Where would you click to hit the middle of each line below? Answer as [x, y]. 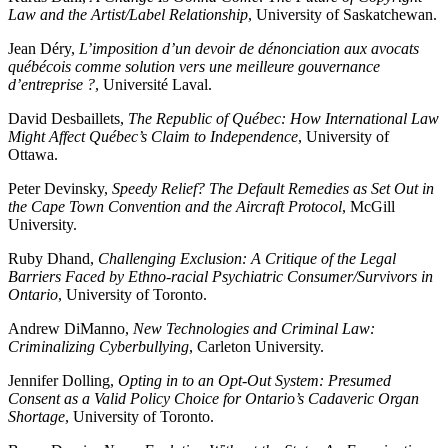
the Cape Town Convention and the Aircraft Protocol [175, 207]
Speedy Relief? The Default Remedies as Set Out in [273, 189]
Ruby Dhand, [53, 259]
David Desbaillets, [68, 119]
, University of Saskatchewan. [342, 15]
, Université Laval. [153, 85]
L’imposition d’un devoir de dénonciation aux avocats [249, 49]
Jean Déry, [43, 49]
